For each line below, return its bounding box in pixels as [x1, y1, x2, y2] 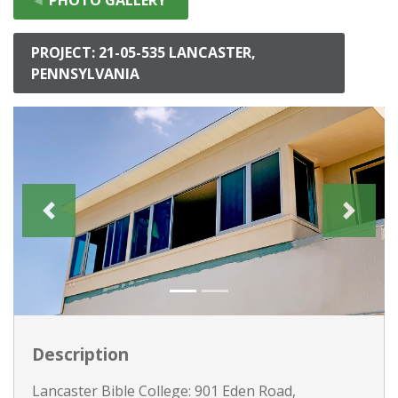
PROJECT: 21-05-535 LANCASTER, [31, 42, 256, 62]
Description [32, 341, 129, 366]
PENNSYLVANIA [31, 63, 139, 84]
